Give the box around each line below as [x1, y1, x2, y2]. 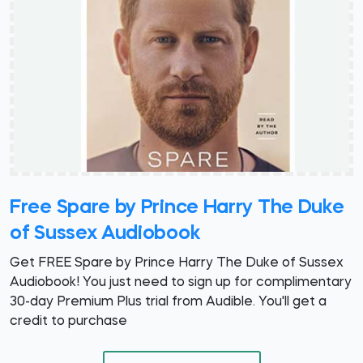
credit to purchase [10, 314, 127, 328]
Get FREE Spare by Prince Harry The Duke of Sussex [10, 256, 344, 270]
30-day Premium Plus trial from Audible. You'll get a [10, 295, 327, 309]
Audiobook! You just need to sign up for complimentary [10, 275, 352, 289]
